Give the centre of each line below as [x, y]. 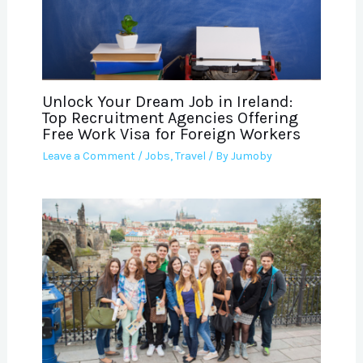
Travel [190, 156]
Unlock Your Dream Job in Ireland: [167, 102]
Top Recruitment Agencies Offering [170, 118]
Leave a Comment [88, 156]
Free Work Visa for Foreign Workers [171, 135]
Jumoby [251, 156]
